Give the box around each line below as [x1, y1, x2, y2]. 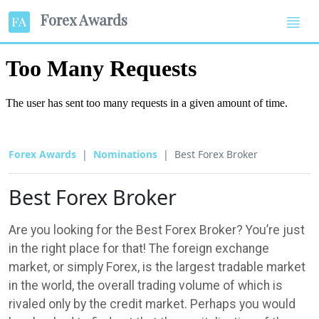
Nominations [93, 147, 157, 161]
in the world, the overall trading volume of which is [9, 278, 283, 293]
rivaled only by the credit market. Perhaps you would [9, 296, 296, 311]
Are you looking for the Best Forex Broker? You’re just [9, 222, 305, 237]
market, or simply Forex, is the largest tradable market [9, 259, 305, 274]
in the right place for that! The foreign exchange [9, 241, 269, 256]
